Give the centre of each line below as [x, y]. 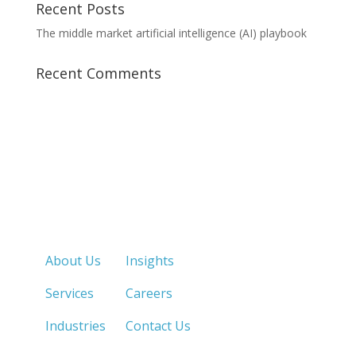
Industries [75, 326]
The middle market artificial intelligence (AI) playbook [171, 33]
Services [69, 293]
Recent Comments [98, 73]
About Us [73, 261]
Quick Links [104, 224]
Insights [149, 261]
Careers [149, 293]
